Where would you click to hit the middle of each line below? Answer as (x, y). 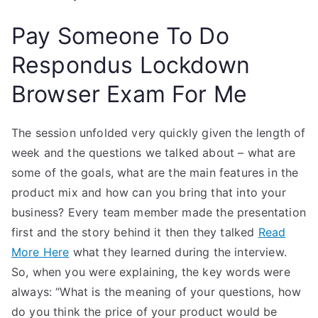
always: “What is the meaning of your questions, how (157, 292)
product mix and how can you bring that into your (149, 192)
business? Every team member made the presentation (159, 212)
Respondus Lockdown (131, 65)
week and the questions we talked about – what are (153, 153)
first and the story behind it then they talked (135, 232)
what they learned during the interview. (178, 252)
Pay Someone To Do (120, 36)
